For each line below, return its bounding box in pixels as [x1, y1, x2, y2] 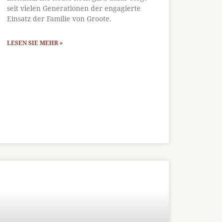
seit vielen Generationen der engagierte [7, 4, 141, 12]
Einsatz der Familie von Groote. [7, 14, 112, 23]
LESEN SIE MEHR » [7, 39, 63, 47]
